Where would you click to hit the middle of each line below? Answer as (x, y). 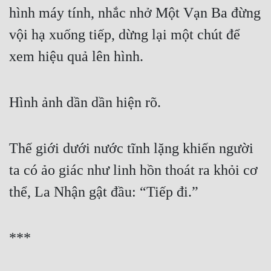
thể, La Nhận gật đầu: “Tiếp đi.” (104, 192)
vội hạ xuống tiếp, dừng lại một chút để (125, 35)
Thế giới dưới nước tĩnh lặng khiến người (131, 149)
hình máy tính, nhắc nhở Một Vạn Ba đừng (135, 13)
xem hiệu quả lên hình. (76, 57)
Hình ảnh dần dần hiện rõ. (85, 103)
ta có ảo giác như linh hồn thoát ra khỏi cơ (133, 170)
